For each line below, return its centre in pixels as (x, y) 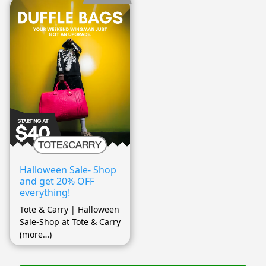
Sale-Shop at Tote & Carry (70, 222)
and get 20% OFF (57, 181)
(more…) (36, 235)
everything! (45, 193)
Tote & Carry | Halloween (69, 210)
